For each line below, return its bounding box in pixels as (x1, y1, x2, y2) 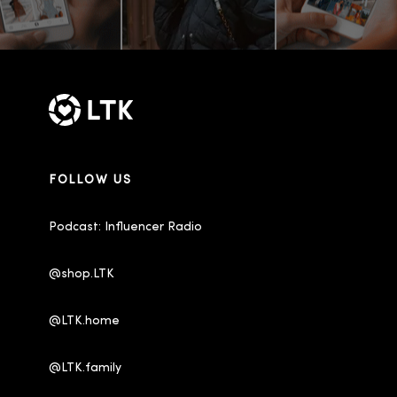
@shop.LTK (49, 268, 114, 282)
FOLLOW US (49, 174, 132, 188)
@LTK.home (49, 315, 120, 329)
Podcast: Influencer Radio (49, 221, 202, 235)
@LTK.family (49, 362, 121, 376)
